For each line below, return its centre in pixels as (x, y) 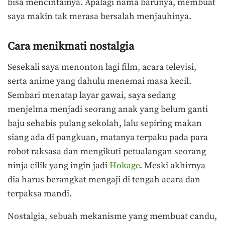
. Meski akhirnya (173, 165)
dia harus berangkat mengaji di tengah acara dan (104, 180)
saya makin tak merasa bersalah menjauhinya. (99, 16)
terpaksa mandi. (40, 194)
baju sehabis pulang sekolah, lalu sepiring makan (105, 123)
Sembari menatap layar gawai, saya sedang (92, 95)
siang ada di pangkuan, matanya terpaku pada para (108, 137)
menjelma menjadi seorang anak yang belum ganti (108, 109)
